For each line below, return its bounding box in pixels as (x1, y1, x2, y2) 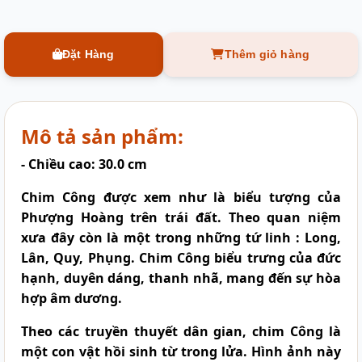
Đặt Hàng (62, 48, 115, 61)
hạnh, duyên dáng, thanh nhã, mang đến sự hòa (21, 268, 341, 287)
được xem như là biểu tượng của (95, 187, 341, 206)
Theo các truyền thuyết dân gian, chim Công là (21, 322, 341, 340)
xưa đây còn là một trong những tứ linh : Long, (21, 228, 341, 246)
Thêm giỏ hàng (224, 48, 310, 61)
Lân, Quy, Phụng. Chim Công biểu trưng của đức (21, 248, 341, 267)
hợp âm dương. (21, 288, 125, 307)
